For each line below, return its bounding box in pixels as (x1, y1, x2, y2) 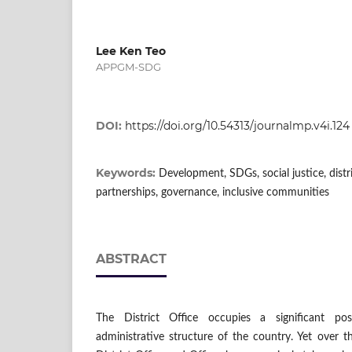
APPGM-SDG (96, 60, 161, 73)
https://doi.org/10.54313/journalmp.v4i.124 (125, 118, 350, 133)
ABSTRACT (96, 251, 167, 266)
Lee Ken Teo (96, 43, 166, 58)
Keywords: (96, 165, 159, 180)
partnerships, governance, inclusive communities (96, 186, 329, 198)
